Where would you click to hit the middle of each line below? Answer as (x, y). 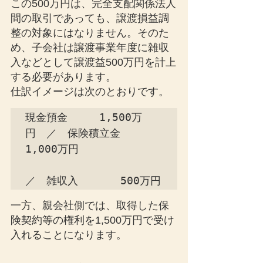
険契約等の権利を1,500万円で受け (92, 220)
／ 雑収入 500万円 (93, 181)
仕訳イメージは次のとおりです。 (90, 92)
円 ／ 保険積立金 (78, 133)
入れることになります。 (69, 235)
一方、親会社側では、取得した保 (90, 205)
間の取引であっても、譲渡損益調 (90, 18)
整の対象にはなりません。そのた (90, 33)
